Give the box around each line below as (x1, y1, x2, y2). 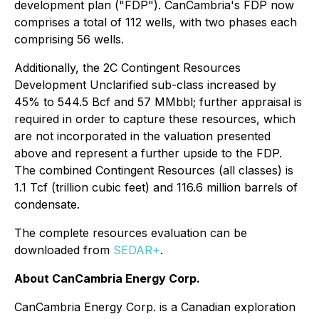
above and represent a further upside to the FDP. (14, 146, 282, 160)
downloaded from (14, 243, 113, 257)
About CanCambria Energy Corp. (14, 271, 200, 286)
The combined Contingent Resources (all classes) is (14, 163, 293, 177)
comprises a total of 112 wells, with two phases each (14, 15, 297, 29)
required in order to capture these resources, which (14, 112, 296, 126)
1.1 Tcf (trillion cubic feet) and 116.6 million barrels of (14, 180, 298, 194)
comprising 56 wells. (14, 32, 124, 46)
